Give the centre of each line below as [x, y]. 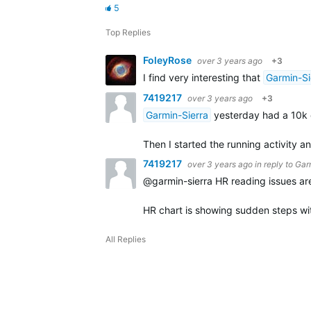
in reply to [275, 164]
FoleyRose [168, 60]
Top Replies [128, 32]
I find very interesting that [203, 77]
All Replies [126, 239]
